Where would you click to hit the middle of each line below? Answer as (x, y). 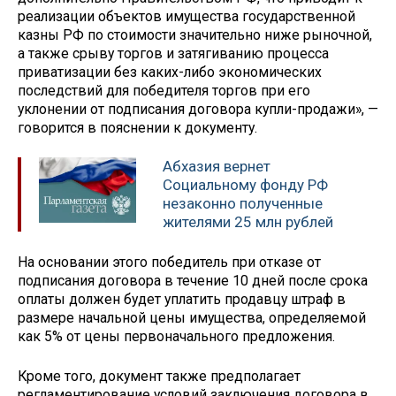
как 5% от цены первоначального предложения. (176, 337)
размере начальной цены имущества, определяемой (192, 318)
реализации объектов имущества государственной (187, 16)
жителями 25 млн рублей (248, 222)
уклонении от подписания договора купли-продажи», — (198, 109)
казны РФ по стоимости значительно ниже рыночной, (195, 34)
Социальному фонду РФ (245, 185)
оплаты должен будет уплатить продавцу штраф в (182, 300)
